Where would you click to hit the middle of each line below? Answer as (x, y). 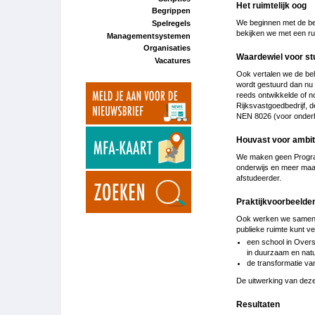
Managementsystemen (148, 36)
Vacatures (172, 60)
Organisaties (167, 48)
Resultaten (258, 304)
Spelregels (171, 23)
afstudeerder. (261, 178)
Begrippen (171, 11)
